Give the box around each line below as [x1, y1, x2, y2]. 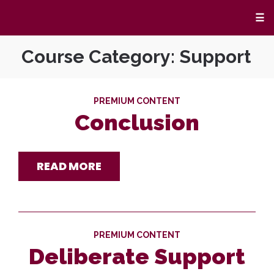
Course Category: [21, 46, 179, 67]
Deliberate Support [29, 243, 245, 269]
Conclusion [75, 109, 199, 135]
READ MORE [37, 158, 102, 174]
